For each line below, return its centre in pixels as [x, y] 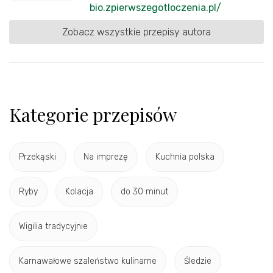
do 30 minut [144, 192]
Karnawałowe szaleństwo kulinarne [88, 261]
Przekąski [37, 157]
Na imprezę [106, 157]
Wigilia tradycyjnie [53, 226]
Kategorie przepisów [93, 114]
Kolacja [79, 192]
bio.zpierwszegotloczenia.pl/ [155, 7]
